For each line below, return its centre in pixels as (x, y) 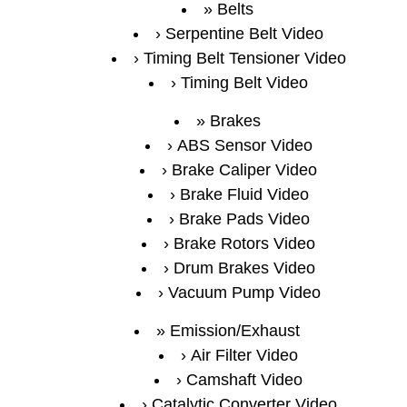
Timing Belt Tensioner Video (244, 58)
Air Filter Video (244, 355)
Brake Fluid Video (244, 194)
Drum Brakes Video (244, 268)
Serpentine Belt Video (244, 33)
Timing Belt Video (244, 82)
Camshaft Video (244, 379)
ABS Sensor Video (244, 145)
